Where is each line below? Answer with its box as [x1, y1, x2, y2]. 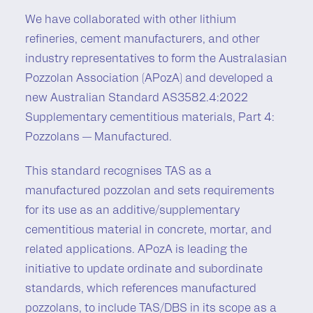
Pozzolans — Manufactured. [25, 132, 172, 144]
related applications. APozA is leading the [25, 245, 247, 256]
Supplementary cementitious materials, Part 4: [25, 112, 275, 124]
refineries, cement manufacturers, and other [25, 34, 260, 46]
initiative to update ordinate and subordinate [25, 264, 263, 276]
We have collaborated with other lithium [25, 15, 236, 27]
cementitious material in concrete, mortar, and [25, 225, 272, 237]
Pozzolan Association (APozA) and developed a [25, 73, 273, 85]
